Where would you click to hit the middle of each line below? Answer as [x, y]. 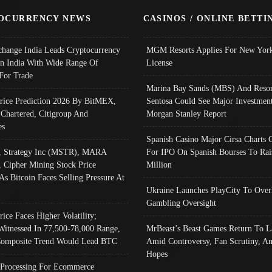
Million [159, 164]
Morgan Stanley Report [186, 113]
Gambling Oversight [181, 202]
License [159, 62]
